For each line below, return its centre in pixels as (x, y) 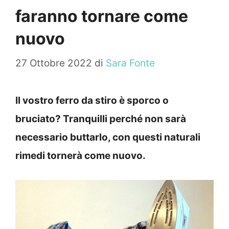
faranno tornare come (102, 16)
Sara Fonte (130, 63)
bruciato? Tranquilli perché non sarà (101, 119)
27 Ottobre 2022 (54, 63)
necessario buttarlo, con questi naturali (108, 138)
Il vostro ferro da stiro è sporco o (92, 101)
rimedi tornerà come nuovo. (81, 156)
